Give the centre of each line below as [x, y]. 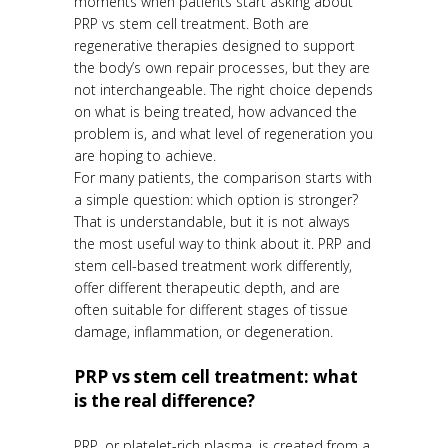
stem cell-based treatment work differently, [213, 266]
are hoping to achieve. [145, 156]
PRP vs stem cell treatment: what [216, 377]
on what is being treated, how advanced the [215, 112]
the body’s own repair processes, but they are [222, 68]
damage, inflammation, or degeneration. [203, 332]
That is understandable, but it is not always [212, 222]
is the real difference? [164, 401]
